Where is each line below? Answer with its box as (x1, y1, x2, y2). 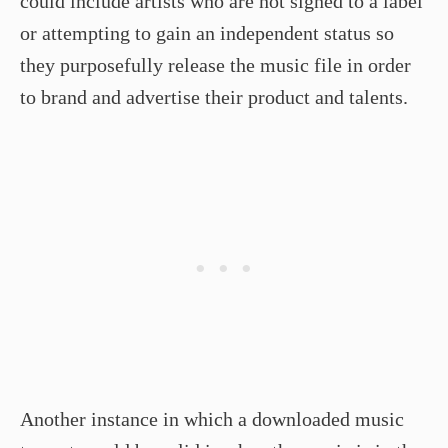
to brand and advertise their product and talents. (20, 85, 408, 108)
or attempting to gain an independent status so (20, 21, 394, 44)
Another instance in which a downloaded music (20, 407, 404, 430)
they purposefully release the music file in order (20, 53, 411, 76)
